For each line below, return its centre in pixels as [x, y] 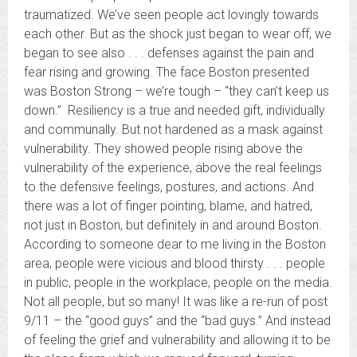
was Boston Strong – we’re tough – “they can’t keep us [177, 91]
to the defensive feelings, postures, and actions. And [169, 187]
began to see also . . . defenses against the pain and [169, 53]
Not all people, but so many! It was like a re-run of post [176, 302]
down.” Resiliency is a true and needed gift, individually [175, 110]
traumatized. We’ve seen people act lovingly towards [171, 15]
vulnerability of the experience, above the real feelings [173, 168]
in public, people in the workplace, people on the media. [178, 282]
